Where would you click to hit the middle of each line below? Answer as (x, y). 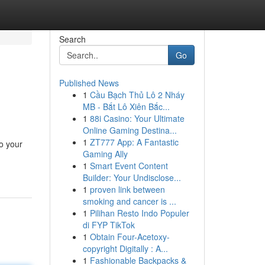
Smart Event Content (129, 166)
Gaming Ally (105, 154)
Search (72, 39)
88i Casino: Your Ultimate (137, 118)
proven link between (127, 189)
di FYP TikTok (109, 225)
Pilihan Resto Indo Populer (139, 213)
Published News (89, 83)
